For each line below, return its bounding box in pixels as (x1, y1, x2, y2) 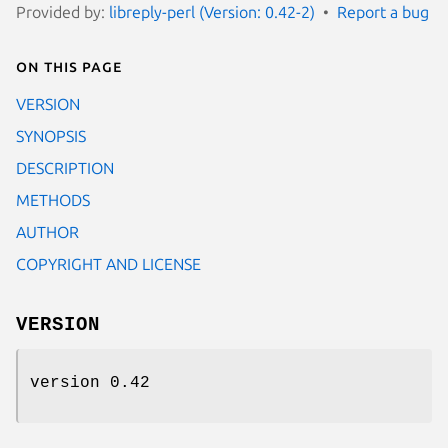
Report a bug (337, 2, 429, 21)
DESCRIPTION (16, 158, 114, 177)
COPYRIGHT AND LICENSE (16, 254, 201, 273)
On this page (16, 56, 122, 75)
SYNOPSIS (16, 126, 86, 145)
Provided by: (16, 2, 109, 21)
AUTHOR (16, 222, 79, 241)
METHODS (16, 190, 90, 209)
